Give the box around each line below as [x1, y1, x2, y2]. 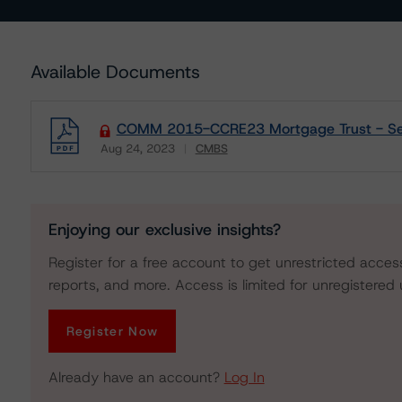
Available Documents [30, 60, 200, 83]
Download [95, 152, 161, 170]
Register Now [66, 323, 159, 339]
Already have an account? [48, 368, 224, 387]
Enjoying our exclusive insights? [48, 219, 281, 240]
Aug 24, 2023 [100, 141, 175, 156]
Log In [223, 368, 265, 387]
